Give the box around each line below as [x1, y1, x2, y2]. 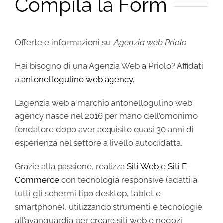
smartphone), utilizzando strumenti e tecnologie [15, 201, 202, 212]
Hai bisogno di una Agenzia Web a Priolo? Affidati [15, 60, 203, 71]
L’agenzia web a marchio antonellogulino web [15, 97, 192, 108]
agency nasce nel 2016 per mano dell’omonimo [15, 111, 198, 121]
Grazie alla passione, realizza [15, 161, 127, 171]
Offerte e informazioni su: [15, 37, 114, 47]
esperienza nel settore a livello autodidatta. [15, 137, 182, 148]
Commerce [15, 174, 59, 185]
